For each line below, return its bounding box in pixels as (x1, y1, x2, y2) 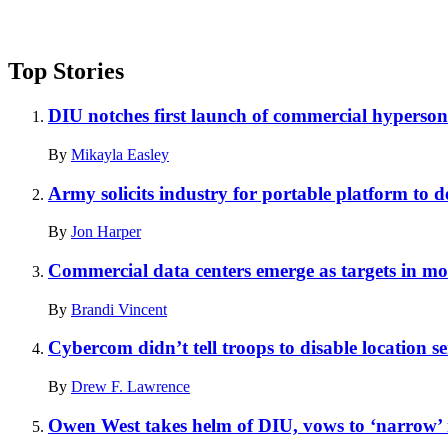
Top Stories (8, 58, 124, 85)
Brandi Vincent (71, 300, 167, 318)
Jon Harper (71, 223, 141, 241)
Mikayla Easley (71, 145, 169, 163)
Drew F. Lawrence (71, 378, 190, 396)
